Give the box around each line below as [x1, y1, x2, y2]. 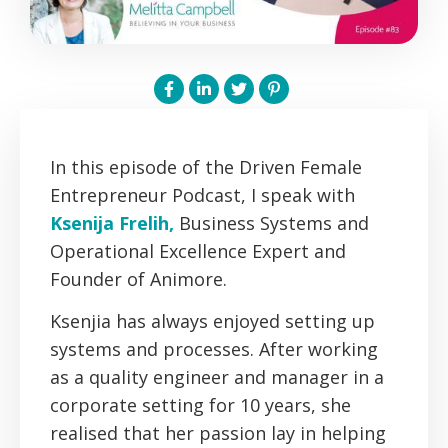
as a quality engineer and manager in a [50, 365, 384, 390]
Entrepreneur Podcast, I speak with [50, 183, 355, 208]
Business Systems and [179, 211, 369, 236]
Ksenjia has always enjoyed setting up [50, 309, 375, 334]
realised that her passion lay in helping [50, 421, 386, 446]
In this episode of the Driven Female [50, 155, 362, 180]
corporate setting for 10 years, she [50, 393, 351, 418]
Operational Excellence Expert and [50, 239, 346, 264]
